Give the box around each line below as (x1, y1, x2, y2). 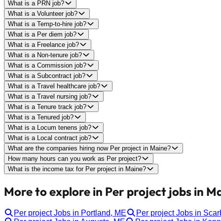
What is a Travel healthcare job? (8, 82, 100, 90)
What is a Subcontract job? (8, 72, 85, 79)
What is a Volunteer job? (8, 9, 77, 17)
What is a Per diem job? (8, 30, 76, 38)
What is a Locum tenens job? (8, 123, 91, 131)
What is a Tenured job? (8, 113, 74, 121)
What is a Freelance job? (8, 40, 79, 48)
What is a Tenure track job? (8, 103, 86, 110)
